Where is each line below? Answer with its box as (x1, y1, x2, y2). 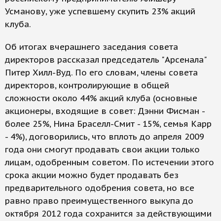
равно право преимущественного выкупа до (5, 195, 193, 206)
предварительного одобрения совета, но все (5, 183, 194, 193)
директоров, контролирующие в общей (5, 80, 169, 91)
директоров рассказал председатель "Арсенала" (5, 54, 207, 65)
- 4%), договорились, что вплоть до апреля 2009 (5, 131, 204, 142)
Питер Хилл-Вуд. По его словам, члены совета (5, 67, 198, 78)
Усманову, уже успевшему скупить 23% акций (5, 6, 195, 17)
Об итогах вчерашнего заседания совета (5, 41, 178, 52)
